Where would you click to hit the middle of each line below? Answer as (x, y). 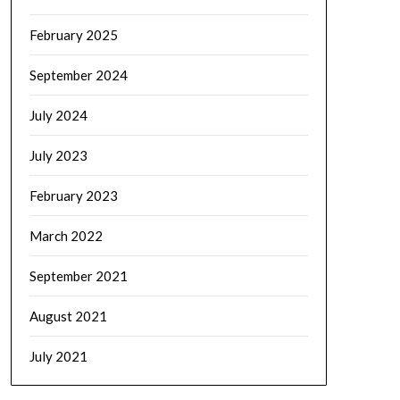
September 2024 (78, 75)
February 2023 (73, 195)
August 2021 (68, 316)
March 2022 (66, 235)
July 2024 (58, 115)
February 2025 (73, 34)
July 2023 (58, 155)
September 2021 (78, 275)
